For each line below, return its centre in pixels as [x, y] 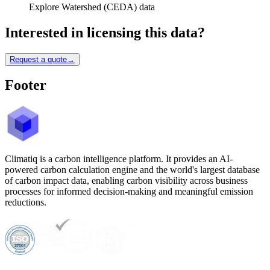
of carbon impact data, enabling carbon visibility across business [126, 181]
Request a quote [38, 59]
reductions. [26, 202]
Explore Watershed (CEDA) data [92, 7]
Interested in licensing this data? [105, 32]
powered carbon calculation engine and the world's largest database [132, 170]
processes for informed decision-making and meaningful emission [129, 192]
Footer [26, 85]
